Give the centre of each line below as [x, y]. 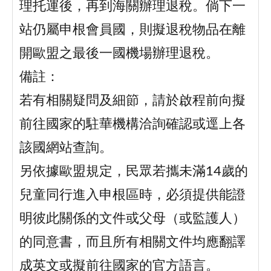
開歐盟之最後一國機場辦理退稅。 [119, 54]
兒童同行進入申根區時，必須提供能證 [132, 195]
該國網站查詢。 [66, 148]
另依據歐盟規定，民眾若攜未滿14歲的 [133, 172]
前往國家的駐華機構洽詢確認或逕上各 [132, 125]
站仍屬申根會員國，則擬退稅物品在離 [132, 30]
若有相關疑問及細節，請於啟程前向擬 [132, 101]
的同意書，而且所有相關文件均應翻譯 [132, 243]
